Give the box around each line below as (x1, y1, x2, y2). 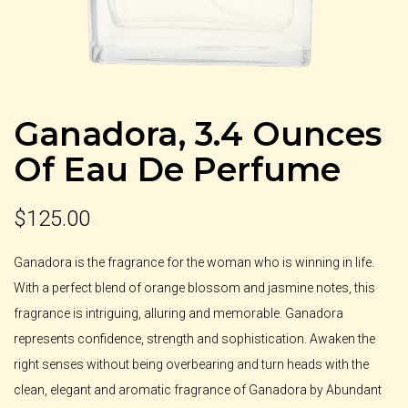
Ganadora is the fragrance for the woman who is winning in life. (14, 254, 374, 270)
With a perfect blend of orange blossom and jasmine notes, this (14, 280, 375, 295)
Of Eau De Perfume (14, 148, 341, 189)
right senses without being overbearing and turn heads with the (14, 356, 369, 372)
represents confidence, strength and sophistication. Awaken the (14, 331, 375, 346)
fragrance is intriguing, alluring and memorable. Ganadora (14, 305, 343, 321)
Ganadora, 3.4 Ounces (14, 113, 382, 154)
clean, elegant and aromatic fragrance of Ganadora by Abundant (14, 382, 382, 397)
